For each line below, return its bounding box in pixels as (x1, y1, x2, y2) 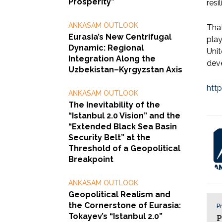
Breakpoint (68, 155, 113, 165)
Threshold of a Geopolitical (68, 144, 180, 154)
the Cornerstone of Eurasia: (68, 201, 181, 211)
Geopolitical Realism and (68, 190, 170, 200)
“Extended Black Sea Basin (68, 122, 177, 132)
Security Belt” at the (68, 133, 151, 143)
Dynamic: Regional (68, 43, 144, 53)
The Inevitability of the (68, 100, 160, 110)
